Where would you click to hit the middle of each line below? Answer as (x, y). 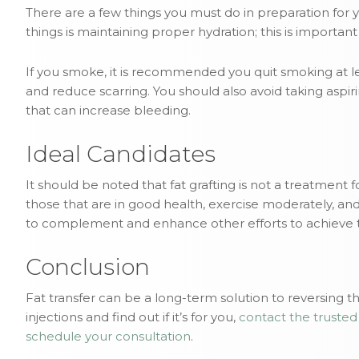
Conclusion (88, 267)
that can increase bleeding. (108, 110)
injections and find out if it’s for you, (132, 317)
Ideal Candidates (121, 154)
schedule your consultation (108, 336)
